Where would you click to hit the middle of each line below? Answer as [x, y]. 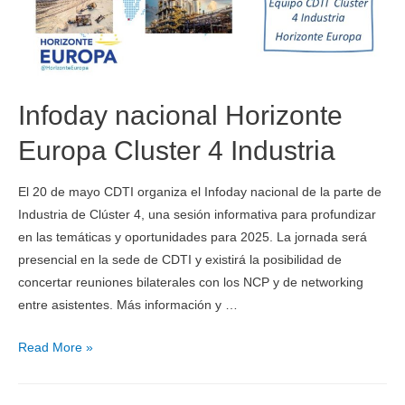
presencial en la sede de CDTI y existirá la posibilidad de [180, 259]
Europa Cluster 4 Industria [177, 151]
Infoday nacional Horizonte [180, 116]
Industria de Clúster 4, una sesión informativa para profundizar [197, 214]
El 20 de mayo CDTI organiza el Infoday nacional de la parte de [200, 192]
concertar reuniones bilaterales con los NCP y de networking [191, 282]
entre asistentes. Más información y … [128, 305]
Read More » [56, 347]
